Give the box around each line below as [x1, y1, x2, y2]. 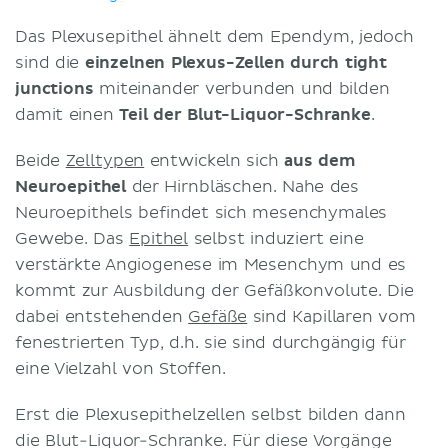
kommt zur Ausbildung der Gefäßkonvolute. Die [15, 280, 414, 301]
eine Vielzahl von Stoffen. [15, 358, 232, 379]
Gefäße [188, 306, 248, 327]
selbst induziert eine [188, 228, 364, 249]
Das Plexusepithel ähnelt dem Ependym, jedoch [15, 26, 414, 47]
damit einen [15, 104, 120, 125]
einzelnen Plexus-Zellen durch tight [84, 52, 387, 73]
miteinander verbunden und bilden [93, 78, 390, 99]
